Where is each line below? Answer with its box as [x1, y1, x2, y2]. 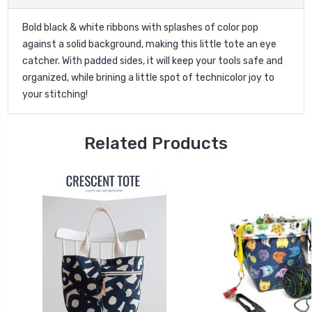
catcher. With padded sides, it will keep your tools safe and [22, 54, 283, 67]
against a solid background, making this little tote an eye [22, 38, 276, 50]
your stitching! [22, 88, 88, 100]
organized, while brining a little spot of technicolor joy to [22, 71, 274, 84]
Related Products [84, 133, 228, 153]
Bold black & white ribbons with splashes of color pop [22, 21, 258, 33]
